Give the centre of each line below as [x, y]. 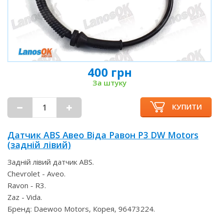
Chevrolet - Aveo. [36, 174]
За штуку [109, 83]
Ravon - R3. [27, 185]
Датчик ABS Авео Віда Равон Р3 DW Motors [103, 135]
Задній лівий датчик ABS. [51, 162]
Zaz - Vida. [25, 197]
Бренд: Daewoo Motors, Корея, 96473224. [81, 209]
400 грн [109, 72]
